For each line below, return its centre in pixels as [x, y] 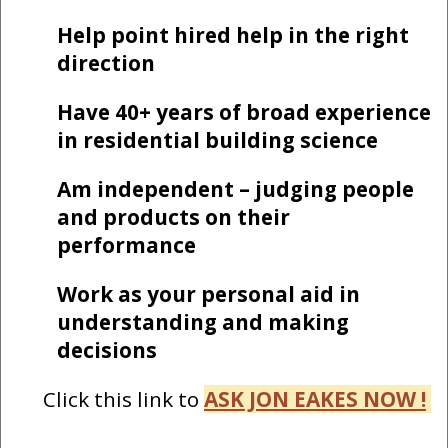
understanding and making [203, 321]
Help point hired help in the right [233, 35]
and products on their [173, 217]
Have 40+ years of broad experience [244, 112]
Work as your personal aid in [208, 293]
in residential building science [217, 140]
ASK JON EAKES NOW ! [315, 398]
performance [126, 245]
